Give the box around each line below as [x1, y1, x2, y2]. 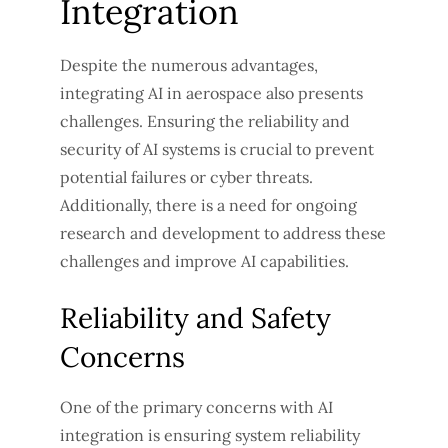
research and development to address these [60, 223, 386, 244]
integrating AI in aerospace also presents [60, 83, 363, 104]
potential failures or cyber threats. [60, 167, 313, 188]
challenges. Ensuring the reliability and [60, 111, 350, 132]
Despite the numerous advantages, [60, 55, 318, 76]
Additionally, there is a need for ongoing [60, 195, 357, 216]
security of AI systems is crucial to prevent [60, 139, 374, 160]
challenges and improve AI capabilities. [60, 251, 349, 272]
